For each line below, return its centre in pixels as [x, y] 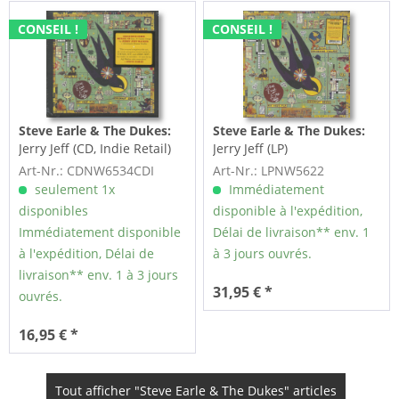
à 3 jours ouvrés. [263, 254]
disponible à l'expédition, [288, 211]
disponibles [54, 211]
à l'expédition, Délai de [87, 254]
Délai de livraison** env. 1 [292, 232]
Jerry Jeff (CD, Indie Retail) [95, 149]
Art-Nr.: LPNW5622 [269, 171]
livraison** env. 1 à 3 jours [99, 275]
